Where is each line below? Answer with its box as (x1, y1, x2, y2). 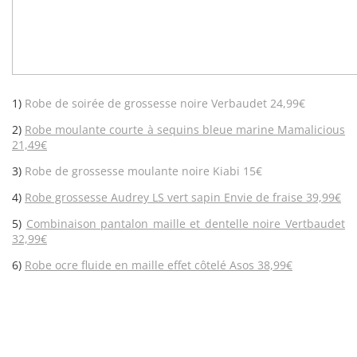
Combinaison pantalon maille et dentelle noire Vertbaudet (25, 216, 346, 231)
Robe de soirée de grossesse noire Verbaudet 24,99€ (25, 96, 305, 111)
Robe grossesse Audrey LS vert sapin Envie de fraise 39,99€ (25, 190, 341, 205)
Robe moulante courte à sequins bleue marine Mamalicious (25, 122, 345, 137)
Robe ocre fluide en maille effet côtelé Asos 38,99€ (25, 257, 292, 273)
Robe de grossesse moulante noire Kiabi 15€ (25, 163, 262, 178)
